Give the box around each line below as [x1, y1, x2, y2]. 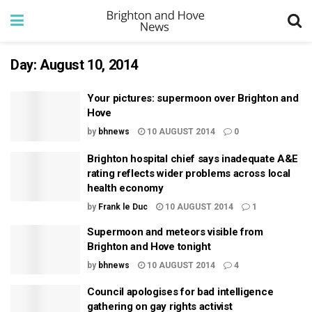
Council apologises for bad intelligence [87, 286, 274, 298]
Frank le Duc [98, 201, 148, 212]
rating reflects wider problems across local [87, 166, 291, 180]
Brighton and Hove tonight [87, 240, 211, 253]
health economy [87, 181, 164, 194]
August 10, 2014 [40, 56, 138, 73]
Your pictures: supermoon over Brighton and [87, 92, 299, 104]
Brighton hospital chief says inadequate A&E [87, 152, 299, 165]
